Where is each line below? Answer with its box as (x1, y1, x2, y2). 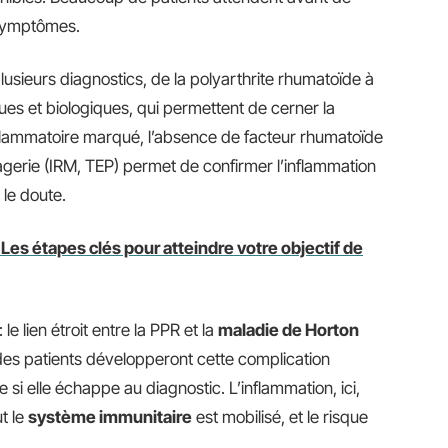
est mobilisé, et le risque (192, 407, 368, 427)
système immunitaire (28, 407, 192, 427)
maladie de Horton (218, 320, 359, 340)
